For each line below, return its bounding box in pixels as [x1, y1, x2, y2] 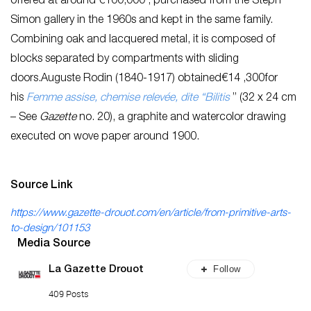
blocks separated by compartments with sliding [10, 53, 239, 65]
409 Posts [49, 287, 89, 300]
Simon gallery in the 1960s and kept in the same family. [10, 15, 273, 26]
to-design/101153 [10, 223, 90, 234]
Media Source [17, 238, 90, 250]
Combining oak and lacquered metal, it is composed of [10, 34, 276, 46]
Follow [213, 263, 241, 274]
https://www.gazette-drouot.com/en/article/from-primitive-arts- [10, 208, 291, 219]
